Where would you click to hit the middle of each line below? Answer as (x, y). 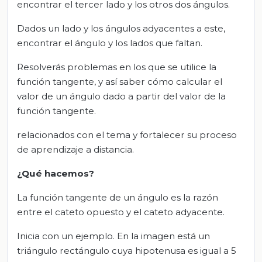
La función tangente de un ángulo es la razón (118, 197)
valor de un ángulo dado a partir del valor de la (121, 96)
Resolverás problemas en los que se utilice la (117, 67)
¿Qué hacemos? (56, 173)
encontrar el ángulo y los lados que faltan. (110, 43)
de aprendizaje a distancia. (75, 149)
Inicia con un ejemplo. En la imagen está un (113, 236)
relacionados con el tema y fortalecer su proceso (127, 135)
